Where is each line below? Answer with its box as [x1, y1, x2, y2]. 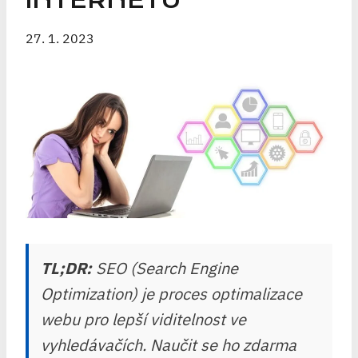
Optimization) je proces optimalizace [41, 283, 302, 304]
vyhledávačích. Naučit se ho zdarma [41, 334, 296, 356]
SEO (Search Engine [92, 257, 238, 279]
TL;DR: [41, 257, 92, 279]
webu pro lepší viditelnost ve [41, 308, 246, 330]
